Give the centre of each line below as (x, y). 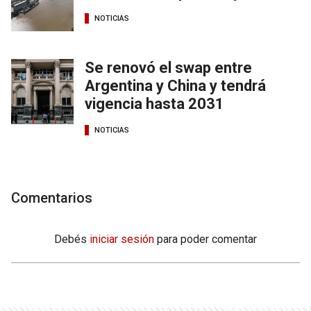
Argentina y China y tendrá (175, 86)
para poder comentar (207, 239)
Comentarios (52, 198)
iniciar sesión (122, 239)
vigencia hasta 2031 (154, 104)
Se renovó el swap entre (168, 68)
